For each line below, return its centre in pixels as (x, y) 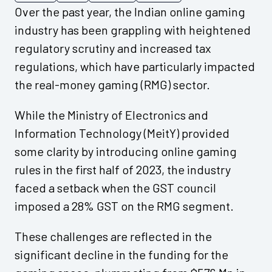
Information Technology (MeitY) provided (122, 133)
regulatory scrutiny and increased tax (113, 48)
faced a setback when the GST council (115, 188)
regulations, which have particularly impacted (135, 66)
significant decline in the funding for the (121, 255)
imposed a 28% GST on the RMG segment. (124, 206)
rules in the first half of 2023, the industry (123, 170)
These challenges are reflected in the (113, 236)
